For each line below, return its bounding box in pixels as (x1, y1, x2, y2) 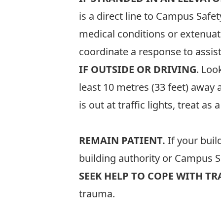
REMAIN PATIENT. (79, 134, 165, 147)
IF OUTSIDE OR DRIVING (79, 63, 196, 76)
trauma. (79, 187, 115, 200)
